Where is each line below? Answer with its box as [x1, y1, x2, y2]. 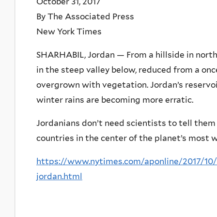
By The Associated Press [36, 11, 134, 21]
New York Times [36, 26, 102, 36]
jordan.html [36, 171, 82, 181]
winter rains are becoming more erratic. [36, 94, 193, 105]
